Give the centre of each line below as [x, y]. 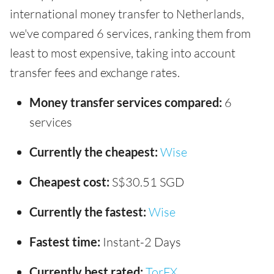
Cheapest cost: [69, 182]
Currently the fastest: [88, 212]
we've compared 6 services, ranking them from [130, 34]
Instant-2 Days [141, 242]
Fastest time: [65, 242]
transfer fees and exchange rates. [95, 73]
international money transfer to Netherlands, [127, 14]
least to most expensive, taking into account [123, 53]
